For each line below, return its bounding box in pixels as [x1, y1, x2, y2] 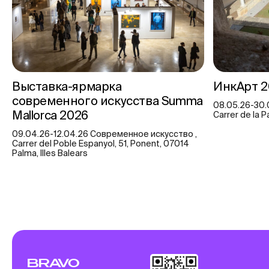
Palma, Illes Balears [12, 148, 88, 158]
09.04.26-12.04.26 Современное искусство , [12, 128, 197, 139]
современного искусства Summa [12, 93, 203, 107]
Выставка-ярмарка [12, 79, 122, 93]
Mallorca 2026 [12, 107, 88, 122]
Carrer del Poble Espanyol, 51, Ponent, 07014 [12, 138, 189, 148]
